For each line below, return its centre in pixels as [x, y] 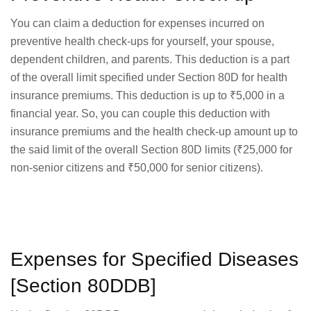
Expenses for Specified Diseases [154, 260]
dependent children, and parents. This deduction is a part [150, 60]
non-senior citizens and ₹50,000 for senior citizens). [137, 168]
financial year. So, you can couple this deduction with [140, 114]
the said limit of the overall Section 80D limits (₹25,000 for [151, 150]
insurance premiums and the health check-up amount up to [154, 132]
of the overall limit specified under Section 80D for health [149, 78]
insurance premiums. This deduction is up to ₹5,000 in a [148, 96]
